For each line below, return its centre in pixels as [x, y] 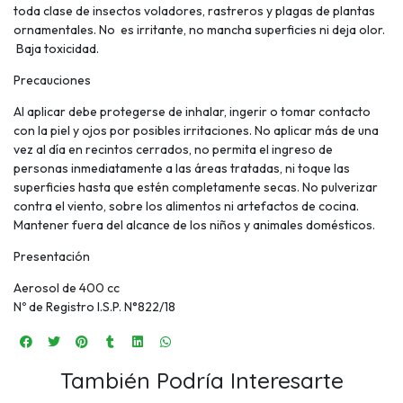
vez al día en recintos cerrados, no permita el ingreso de [173, 150]
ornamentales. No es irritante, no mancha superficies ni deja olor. [199, 30]
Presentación [52, 257]
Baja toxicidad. [56, 49]
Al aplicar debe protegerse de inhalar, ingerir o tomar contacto [192, 112]
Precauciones [52, 81]
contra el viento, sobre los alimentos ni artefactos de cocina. [186, 206]
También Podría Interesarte [201, 381]
